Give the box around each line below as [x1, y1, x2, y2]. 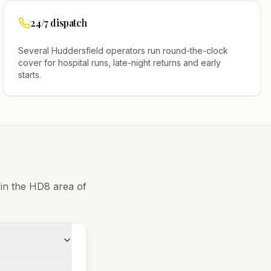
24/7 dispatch [30, 16, 87, 29]
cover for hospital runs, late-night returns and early [18, 57, 221, 68]
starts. [18, 70, 42, 80]
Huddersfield [51, 45, 104, 56]
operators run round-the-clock [103, 45, 229, 56]
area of [50, 180, 87, 192]
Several [18, 45, 52, 56]
